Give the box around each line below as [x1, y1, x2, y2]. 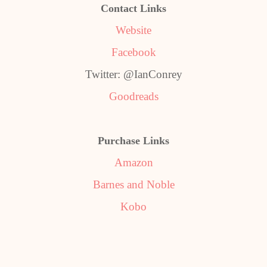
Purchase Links [98, 135, 169, 147]
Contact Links [101, 2, 166, 14]
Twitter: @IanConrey [85, 68, 182, 80]
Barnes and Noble [92, 178, 175, 191]
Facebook [111, 46, 156, 58]
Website [116, 24, 151, 36]
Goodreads [108, 90, 159, 103]
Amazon [114, 156, 153, 169]
